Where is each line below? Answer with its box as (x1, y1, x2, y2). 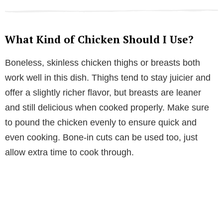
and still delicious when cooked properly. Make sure (5, 102, 209, 112)
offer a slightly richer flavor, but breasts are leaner (5, 87, 201, 98)
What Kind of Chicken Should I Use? (5, 32, 194, 46)
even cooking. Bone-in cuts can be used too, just (5, 132, 198, 142)
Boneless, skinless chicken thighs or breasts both (5, 57, 200, 68)
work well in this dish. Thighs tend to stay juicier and (5, 72, 211, 83)
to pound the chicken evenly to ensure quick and (5, 117, 197, 127)
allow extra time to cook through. (5, 147, 134, 157)
